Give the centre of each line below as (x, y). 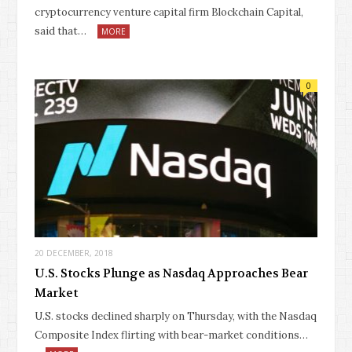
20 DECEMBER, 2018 (74, 253)
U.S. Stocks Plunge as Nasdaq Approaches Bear (171, 274)
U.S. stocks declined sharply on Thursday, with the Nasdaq (176, 317)
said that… (60, 31)
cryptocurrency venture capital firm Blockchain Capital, (169, 12)
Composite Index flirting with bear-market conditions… (171, 335)
